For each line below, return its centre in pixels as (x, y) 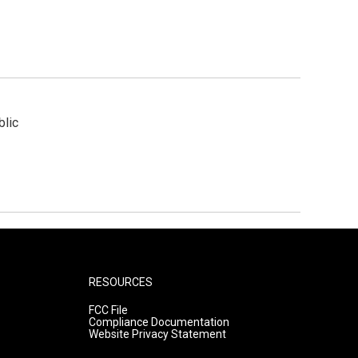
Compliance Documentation (159, 322)
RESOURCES (120, 282)
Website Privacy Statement (157, 334)
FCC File (108, 310)
